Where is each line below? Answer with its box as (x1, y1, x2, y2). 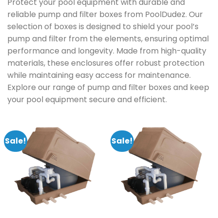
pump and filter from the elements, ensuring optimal (7, 33, 209, 45)
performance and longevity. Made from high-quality (7, 45, 206, 57)
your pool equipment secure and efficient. (7, 94, 167, 106)
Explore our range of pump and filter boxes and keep (7, 82, 209, 93)
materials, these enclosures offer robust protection (7, 57, 204, 69)
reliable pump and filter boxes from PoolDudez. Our (7, 9, 203, 20)
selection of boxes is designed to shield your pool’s (7, 21, 199, 33)
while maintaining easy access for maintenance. (7, 70, 191, 81)
